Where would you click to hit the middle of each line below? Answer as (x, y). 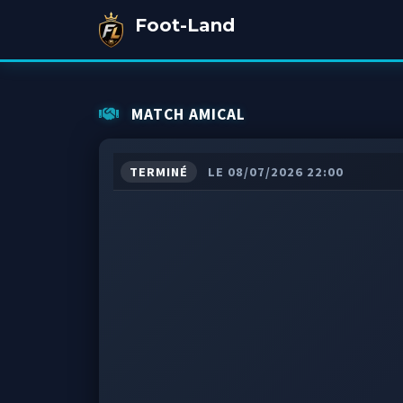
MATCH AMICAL (186, 114)
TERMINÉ (158, 172)
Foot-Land (184, 25)
